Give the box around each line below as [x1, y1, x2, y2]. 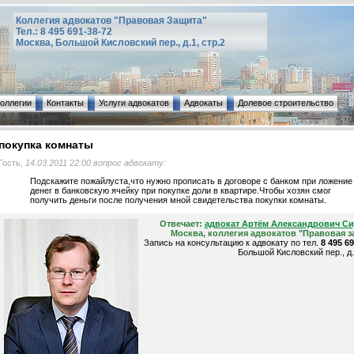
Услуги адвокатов [99, 98, 169, 107]
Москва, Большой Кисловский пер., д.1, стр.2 [16, 37, 225, 48]
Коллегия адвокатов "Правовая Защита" [16, 15, 207, 26]
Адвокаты [184, 98, 223, 107]
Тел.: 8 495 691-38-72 [16, 26, 112, 37]
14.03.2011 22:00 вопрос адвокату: [24, 158, 166, 168]
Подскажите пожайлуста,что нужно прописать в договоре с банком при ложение [29, 176, 352, 186]
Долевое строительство [238, 98, 333, 107]
